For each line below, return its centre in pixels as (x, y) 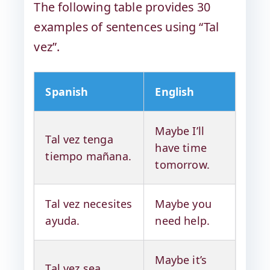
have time (181, 147)
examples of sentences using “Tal (127, 27)
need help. (183, 220)
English (175, 91)
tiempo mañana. (88, 156)
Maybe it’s (181, 259)
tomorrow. (183, 164)
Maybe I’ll (180, 130)
